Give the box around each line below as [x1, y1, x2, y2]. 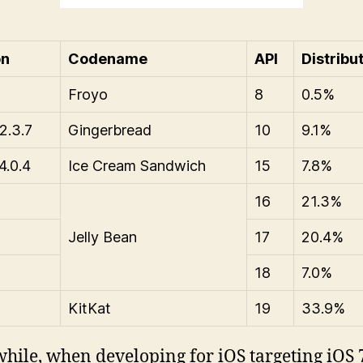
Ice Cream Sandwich [68, 157, 206, 175]
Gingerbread [68, 122, 152, 139]
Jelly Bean [68, 228, 137, 246]
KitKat [68, 300, 111, 318]
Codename [68, 50, 147, 68]
